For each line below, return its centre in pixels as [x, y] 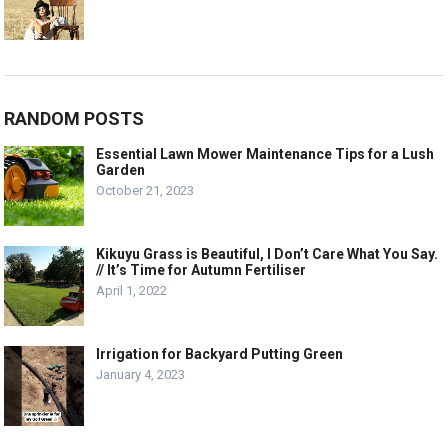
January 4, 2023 [141, 375]
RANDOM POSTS [74, 119]
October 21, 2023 [145, 191]
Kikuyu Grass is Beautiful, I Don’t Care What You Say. [267, 254]
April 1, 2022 [132, 291]
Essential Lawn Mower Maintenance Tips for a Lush [265, 154]
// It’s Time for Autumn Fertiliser [201, 270]
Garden [121, 170]
